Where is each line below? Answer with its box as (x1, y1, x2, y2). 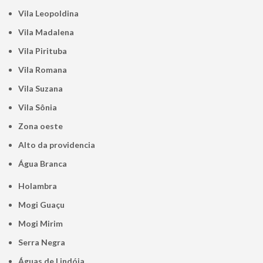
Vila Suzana (24, 83, 63, 94)
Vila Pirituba (24, 46, 68, 56)
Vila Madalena (24, 27, 75, 38)
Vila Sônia (24, 102, 58, 113)
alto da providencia (24, 140, 96, 150)
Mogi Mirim (26, 218, 63, 229)
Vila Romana (24, 65, 68, 75)
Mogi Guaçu (26, 200, 65, 210)
